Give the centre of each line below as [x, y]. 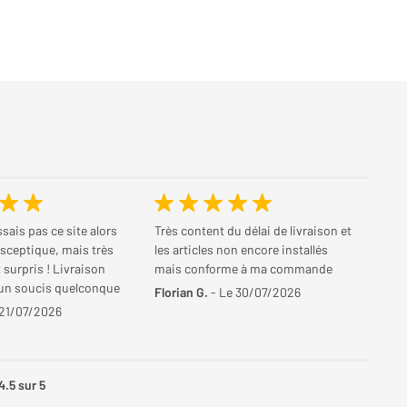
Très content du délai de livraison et [253, 230]
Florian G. [181, 292]
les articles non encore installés [241, 249]
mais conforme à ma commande [243, 268]
